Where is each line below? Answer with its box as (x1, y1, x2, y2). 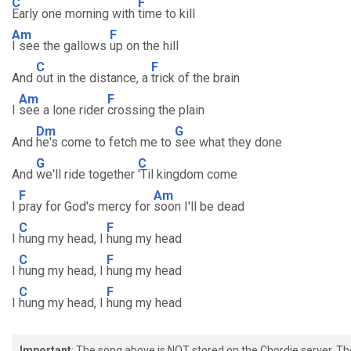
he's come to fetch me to (36, 135, 175, 150)
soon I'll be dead (154, 199, 244, 214)
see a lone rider (19, 103, 107, 118)
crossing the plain (107, 103, 204, 118)
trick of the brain (151, 71, 240, 85)
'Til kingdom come (138, 167, 237, 182)
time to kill (138, 6, 195, 21)
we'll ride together (36, 167, 138, 182)
